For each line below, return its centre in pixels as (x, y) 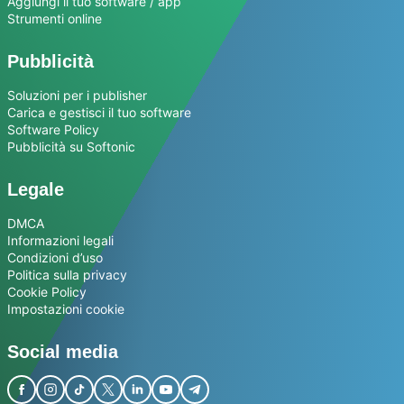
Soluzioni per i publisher (77, 96)
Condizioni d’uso (55, 258)
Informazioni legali (60, 241)
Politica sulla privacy (67, 275)
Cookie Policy (47, 292)
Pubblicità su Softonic (71, 147)
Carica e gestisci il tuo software (99, 113)
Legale (36, 190)
